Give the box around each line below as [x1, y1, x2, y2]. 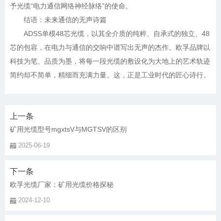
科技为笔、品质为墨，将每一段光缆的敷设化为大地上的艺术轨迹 [10, 57, 210, 66]
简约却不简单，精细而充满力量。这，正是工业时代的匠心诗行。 [10, 71, 210, 79]
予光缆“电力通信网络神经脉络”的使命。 [10, 2, 132, 10]
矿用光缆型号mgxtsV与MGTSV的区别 [10, 126, 127, 134]
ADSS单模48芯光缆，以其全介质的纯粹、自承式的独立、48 [10, 30, 210, 38]
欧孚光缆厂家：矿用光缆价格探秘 [10, 181, 113, 189]
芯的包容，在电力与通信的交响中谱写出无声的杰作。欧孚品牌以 [10, 43, 210, 52]
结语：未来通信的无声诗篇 [10, 16, 107, 24]
